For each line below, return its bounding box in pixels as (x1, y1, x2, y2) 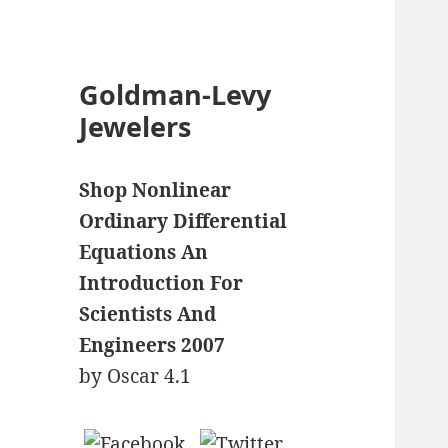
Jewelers (79, 108, 192, 146)
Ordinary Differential (79, 208, 288, 235)
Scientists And (79, 301, 217, 328)
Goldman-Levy (79, 76, 272, 114)
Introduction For (79, 270, 244, 297)
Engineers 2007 (79, 332, 226, 359)
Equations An (79, 239, 209, 266)
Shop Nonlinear (79, 177, 232, 204)
